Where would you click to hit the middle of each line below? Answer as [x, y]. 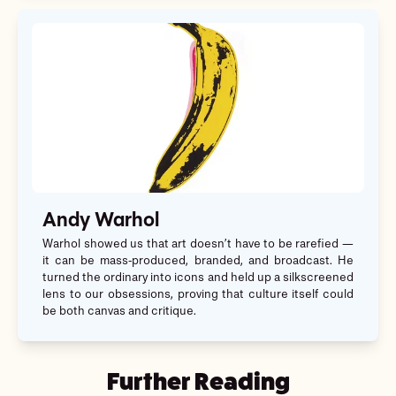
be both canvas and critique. [119, 312]
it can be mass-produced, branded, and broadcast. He [198, 262]
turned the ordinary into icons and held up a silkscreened [198, 278]
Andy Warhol [101, 222]
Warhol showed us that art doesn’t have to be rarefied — [198, 245]
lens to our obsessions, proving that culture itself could [198, 295]
